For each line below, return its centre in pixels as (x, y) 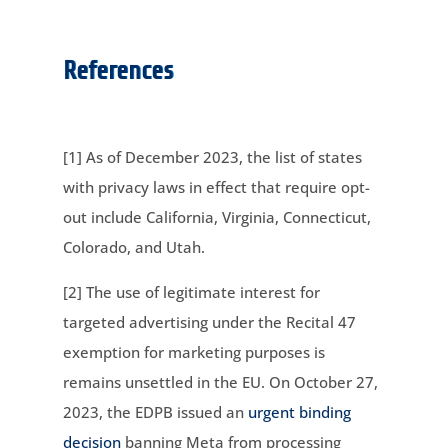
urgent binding (299, 411)
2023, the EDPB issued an (155, 411)
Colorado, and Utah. (135, 246)
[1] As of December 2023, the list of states (212, 156)
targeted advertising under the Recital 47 (209, 321)
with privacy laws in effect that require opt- (216, 186)
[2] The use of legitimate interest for (191, 291)
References (117, 70)
